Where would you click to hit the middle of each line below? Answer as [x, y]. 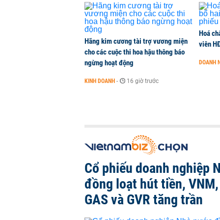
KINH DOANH [100, 81]
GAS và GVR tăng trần [144, 200]
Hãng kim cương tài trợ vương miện [136, 41]
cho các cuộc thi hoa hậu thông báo [135, 52]
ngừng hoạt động [109, 63]
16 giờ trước [143, 81]
